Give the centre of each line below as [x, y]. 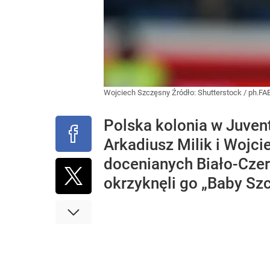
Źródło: [185, 93]
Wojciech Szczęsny [138, 93]
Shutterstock [220, 93]
